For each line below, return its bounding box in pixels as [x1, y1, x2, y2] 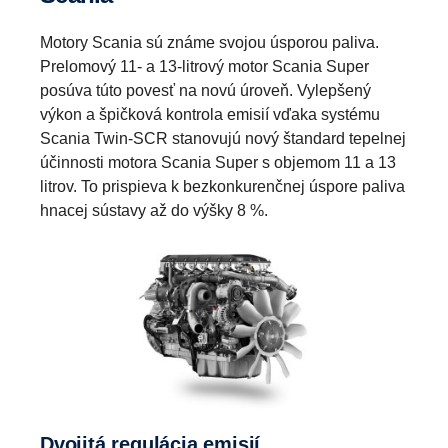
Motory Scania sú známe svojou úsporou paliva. [40, 33, 379, 51]
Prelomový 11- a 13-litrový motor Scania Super [40, 57, 369, 75]
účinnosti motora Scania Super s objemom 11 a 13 [40, 153, 396, 171]
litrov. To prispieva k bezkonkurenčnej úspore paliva [40, 177, 405, 195]
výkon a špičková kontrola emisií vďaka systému [40, 105, 380, 123]
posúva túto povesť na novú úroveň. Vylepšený [40, 81, 371, 99]
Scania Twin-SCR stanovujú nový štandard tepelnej [40, 129, 406, 147]
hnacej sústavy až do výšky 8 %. [40, 201, 268, 219]
